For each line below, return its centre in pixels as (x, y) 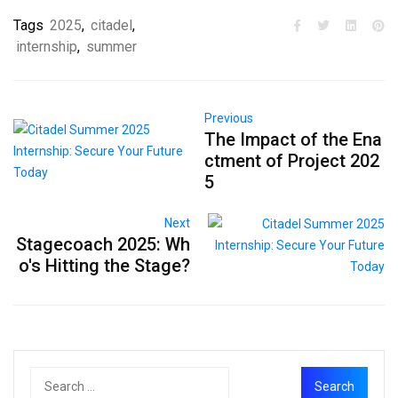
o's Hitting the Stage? (104, 266)
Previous (228, 119)
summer (111, 47)
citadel (111, 26)
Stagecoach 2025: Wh (103, 245)
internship (47, 47)
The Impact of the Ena (293, 140)
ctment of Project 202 (291, 161)
